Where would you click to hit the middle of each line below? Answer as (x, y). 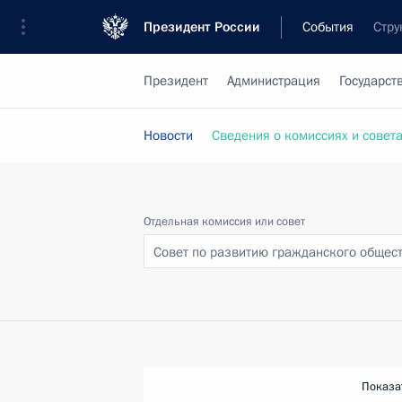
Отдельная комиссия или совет (224, 222)
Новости (168, 135)
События (328, 27)
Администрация (274, 81)
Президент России (202, 27)
